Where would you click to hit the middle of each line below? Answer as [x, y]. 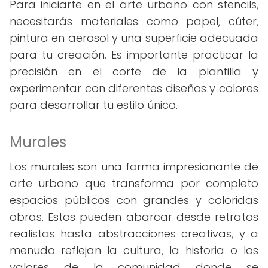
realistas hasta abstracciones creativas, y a [134, 234]
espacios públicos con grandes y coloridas [134, 200]
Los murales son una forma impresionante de [134, 167]
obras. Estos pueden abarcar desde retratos [134, 217]
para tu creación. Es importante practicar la [134, 55]
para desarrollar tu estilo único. [94, 105]
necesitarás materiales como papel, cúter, [134, 21]
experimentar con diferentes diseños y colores [134, 88]
